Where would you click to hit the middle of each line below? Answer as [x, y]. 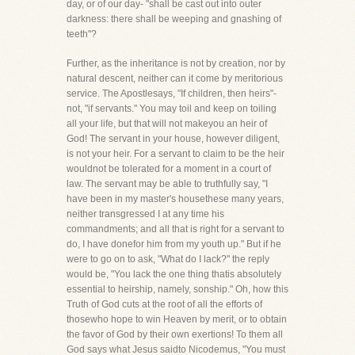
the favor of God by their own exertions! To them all [175, 334]
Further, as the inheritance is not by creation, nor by [176, 63]
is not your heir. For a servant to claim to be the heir [176, 154]
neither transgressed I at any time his [145, 214]
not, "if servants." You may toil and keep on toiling [172, 109]
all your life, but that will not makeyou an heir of [167, 124]
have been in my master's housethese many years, [175, 199]
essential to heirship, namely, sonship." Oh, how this [177, 289]
